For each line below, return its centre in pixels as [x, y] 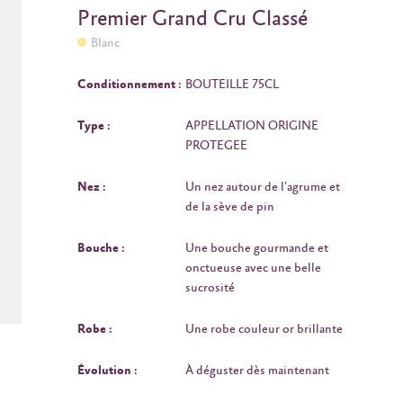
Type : [94, 125]
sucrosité [210, 287]
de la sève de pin [230, 206]
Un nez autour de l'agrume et [263, 187]
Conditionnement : [130, 84]
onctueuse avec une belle [253, 268]
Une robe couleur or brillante [264, 329]
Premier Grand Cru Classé [193, 19]
